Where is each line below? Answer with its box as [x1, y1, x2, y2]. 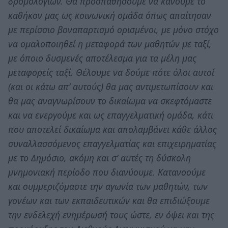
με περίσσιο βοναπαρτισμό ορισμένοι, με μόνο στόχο [8, 23, 219, 36]
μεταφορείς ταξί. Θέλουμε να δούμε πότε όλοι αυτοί [8, 66, 214, 78]
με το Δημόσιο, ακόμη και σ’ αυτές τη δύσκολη [8, 151, 191, 164]
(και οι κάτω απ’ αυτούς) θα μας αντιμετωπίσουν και [8, 80, 213, 93]
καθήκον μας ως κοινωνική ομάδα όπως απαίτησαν [8, 9, 211, 21]
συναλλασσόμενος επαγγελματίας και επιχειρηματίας [8, 137, 216, 150]
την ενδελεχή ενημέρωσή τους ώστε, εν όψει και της [8, 208, 214, 221]
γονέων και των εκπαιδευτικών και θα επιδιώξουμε [8, 194, 210, 207]
